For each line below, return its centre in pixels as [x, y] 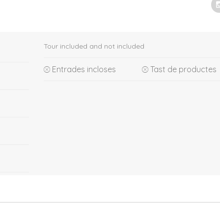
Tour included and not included [94, 46]
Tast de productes [183, 69]
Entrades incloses [84, 69]
